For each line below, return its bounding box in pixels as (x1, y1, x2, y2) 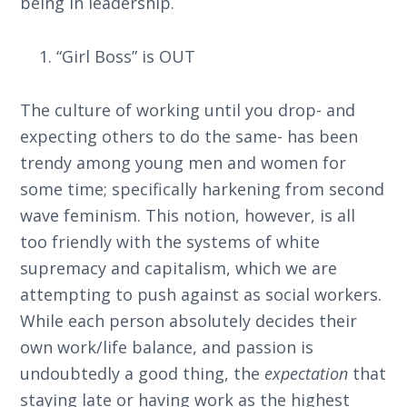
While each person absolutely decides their (20, 310, 358, 332)
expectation (264, 362, 349, 384)
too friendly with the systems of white (20, 231, 321, 253)
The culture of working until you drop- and (20, 99, 356, 121)
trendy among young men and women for (20, 152, 347, 174)
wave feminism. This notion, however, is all (20, 204, 356, 226)
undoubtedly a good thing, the (20, 362, 265, 384)
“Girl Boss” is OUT (56, 45, 196, 67)
